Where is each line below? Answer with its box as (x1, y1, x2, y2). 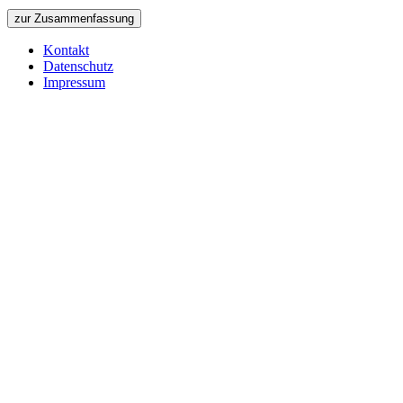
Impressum (43, 74, 105, 90)
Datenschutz (43, 58, 113, 74)
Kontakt (43, 41, 89, 58)
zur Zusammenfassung (14, 11, 134, 25)
